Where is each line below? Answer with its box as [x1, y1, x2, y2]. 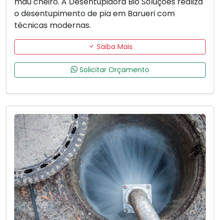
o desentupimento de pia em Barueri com [14, 7, 175, 19]
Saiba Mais [94, 41, 133, 52]
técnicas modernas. [14, 19, 91, 31]
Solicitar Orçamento [78, 64, 149, 75]
